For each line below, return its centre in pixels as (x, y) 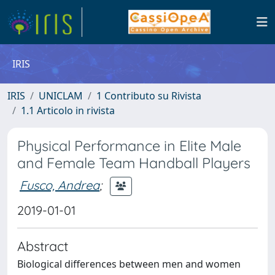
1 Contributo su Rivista (149, 96)
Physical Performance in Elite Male (129, 146)
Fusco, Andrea (60, 185)
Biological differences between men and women (129, 264)
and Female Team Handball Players (134, 163)
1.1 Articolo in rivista (68, 110)
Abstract (43, 246)
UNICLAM (61, 96)
